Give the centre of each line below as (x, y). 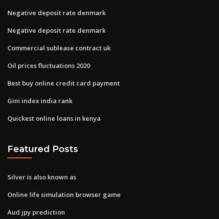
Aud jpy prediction (36, 212)
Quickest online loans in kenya (54, 118)
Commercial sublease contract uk (59, 48)
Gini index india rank (40, 100)
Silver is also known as (42, 177)
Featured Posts (43, 149)
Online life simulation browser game (64, 194)
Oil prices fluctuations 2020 (49, 65)
